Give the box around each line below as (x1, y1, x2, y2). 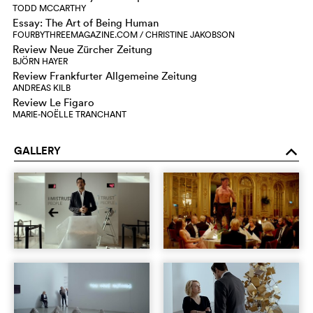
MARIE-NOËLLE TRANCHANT (13, 108, 126, 120)
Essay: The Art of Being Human (13, 15, 159, 29)
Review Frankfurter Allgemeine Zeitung (13, 68, 197, 82)
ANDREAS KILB (13, 81, 71, 94)
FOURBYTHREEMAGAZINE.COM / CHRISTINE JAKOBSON (13, 28, 235, 41)
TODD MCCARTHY (13, 1, 86, 14)
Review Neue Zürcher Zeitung (13, 42, 152, 56)
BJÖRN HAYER (13, 54, 68, 67)
